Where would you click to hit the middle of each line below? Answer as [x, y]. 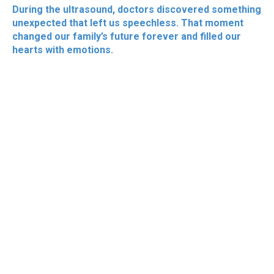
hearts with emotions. [63, 50]
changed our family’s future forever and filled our [127, 37]
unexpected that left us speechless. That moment [128, 23]
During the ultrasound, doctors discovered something [137, 10]
